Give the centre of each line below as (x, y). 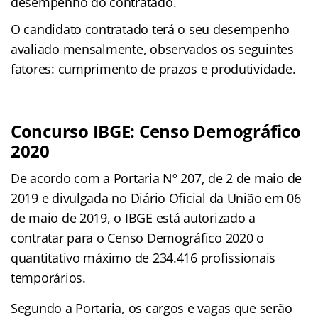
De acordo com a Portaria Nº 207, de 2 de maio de (157, 178)
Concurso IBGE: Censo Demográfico (156, 131)
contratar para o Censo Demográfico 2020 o (137, 237)
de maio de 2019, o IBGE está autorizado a (133, 218)
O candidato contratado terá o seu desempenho (150, 29)
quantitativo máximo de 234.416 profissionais (143, 257)
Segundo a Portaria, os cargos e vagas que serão (152, 308)
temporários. (48, 277)
